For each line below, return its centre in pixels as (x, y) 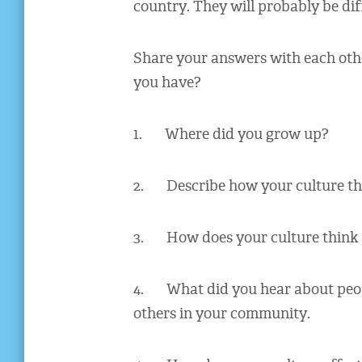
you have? (167, 84)
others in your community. (221, 315)
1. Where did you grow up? (231, 136)
